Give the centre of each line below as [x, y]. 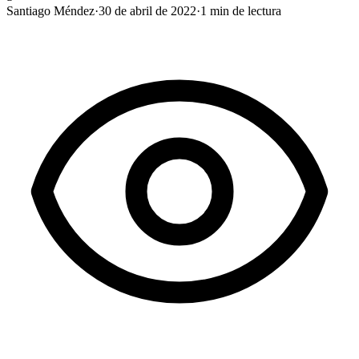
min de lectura [244, 10]
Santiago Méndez [50, 10]
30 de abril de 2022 [147, 10]
